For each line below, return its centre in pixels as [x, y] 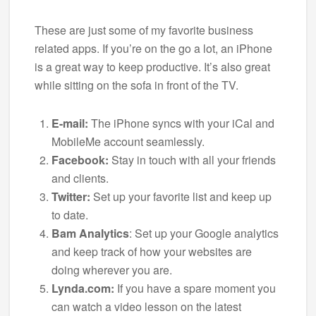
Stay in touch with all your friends [192, 159]
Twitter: [71, 196]
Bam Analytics [90, 233]
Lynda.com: [83, 288]
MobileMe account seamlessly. [128, 141]
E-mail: [70, 123]
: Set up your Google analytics [204, 233]
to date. [70, 214]
